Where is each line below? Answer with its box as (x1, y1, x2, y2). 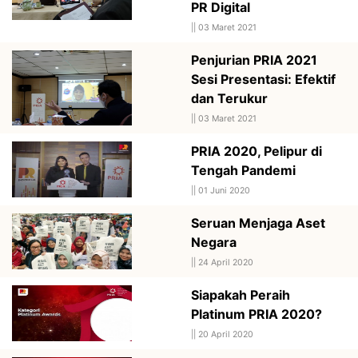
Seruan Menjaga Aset (191, 214, 325, 231)
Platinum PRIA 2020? (191, 305, 322, 322)
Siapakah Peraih (191, 286, 290, 303)
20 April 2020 (198, 328, 253, 340)
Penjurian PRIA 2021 (191, 51, 317, 68)
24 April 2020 (198, 257, 253, 268)
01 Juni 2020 (198, 185, 250, 196)
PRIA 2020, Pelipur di (191, 142, 322, 159)
